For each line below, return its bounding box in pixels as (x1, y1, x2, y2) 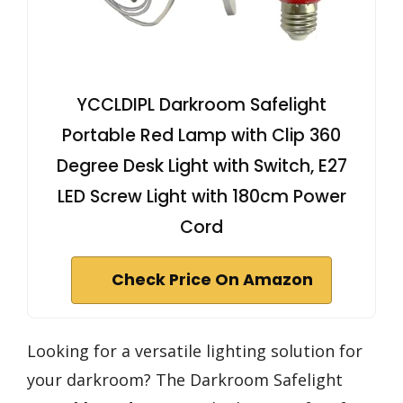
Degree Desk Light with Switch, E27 (56, 154, 347, 179)
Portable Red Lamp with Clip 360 (62, 123, 341, 148)
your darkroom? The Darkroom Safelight (27, 369, 343, 391)
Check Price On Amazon (112, 269, 313, 291)
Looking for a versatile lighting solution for (27, 340, 363, 363)
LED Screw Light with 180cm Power (57, 184, 346, 210)
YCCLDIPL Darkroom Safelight (76, 93, 327, 118)
